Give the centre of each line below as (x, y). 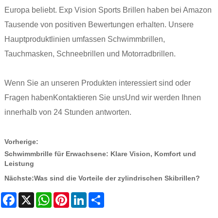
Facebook (32, 196)
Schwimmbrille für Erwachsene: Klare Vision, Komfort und (100, 154)
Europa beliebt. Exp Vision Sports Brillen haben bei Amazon (108, 10)
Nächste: (19, 178)
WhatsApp (67, 196)
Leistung (19, 164)
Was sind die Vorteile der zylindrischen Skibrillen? (117, 178)
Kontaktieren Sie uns (89, 98)
